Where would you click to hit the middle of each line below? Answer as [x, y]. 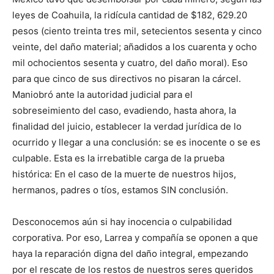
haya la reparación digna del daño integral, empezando [130, 254]
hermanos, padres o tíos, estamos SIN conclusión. [120, 190]
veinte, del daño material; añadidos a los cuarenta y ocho [135, 47]
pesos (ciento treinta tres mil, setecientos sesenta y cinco [137, 31]
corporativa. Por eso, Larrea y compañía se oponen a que [135, 238]
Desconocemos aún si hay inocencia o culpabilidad [122, 222]
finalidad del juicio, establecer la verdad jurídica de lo [127, 127]
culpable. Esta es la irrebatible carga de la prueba [118, 158]
